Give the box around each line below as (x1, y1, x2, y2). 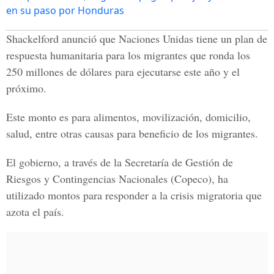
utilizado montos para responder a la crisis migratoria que (6, 188, 262, 202)
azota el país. (6, 204, 64, 219)
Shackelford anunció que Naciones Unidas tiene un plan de (6, 31, 267, 46)
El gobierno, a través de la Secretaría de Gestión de (6, 155, 233, 169)
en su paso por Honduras (6, 4, 124, 17)
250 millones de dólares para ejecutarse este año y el (6, 64, 240, 79)
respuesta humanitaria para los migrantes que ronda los (6, 48, 250, 62)
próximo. (6, 81, 46, 95)
